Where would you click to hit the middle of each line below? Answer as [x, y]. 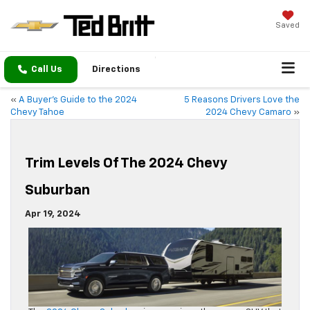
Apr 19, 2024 [53, 215]
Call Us [47, 70]
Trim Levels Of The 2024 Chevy [126, 164]
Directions [116, 70]
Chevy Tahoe [37, 113]
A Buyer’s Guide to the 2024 [78, 100]
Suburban [57, 191]
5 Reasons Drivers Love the [242, 100]
